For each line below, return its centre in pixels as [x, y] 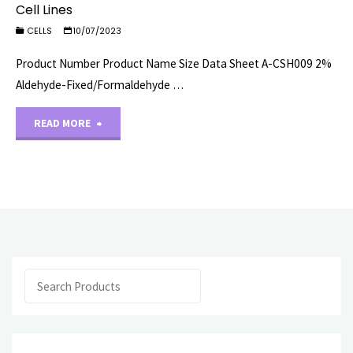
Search [41, 279]
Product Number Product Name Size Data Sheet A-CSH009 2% [174, 63]
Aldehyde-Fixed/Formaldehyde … [100, 84]
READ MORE [63, 123]
